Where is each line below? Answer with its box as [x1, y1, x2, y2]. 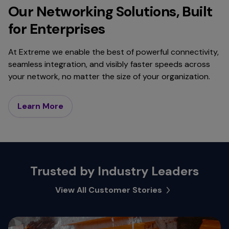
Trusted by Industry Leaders [30, 163, 199, 179]
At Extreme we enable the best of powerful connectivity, [8, 46, 219, 57]
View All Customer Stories [55, 184, 162, 195]
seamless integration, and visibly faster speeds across [8, 58, 210, 70]
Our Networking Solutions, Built [8, 2, 213, 21]
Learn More [17, 100, 63, 111]
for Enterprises [8, 19, 105, 38]
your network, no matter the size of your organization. [8, 71, 210, 82]
